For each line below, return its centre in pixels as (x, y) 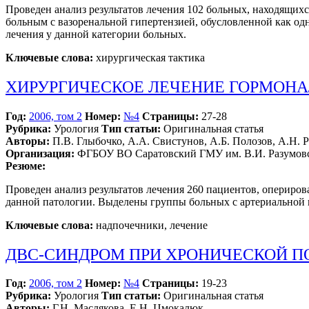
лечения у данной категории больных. (96, 34)
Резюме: (26, 166)
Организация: (40, 153)
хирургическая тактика (149, 57)
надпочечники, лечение (150, 225)
